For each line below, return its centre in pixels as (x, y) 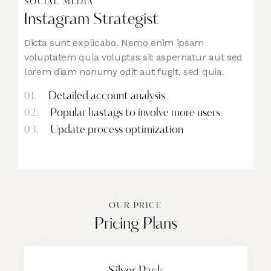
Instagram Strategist (91, 21)
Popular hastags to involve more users (134, 114)
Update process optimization (116, 131)
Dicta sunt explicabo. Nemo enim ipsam (114, 43)
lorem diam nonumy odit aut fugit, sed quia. (124, 72)
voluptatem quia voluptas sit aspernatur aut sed (133, 57)
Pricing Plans (135, 225)
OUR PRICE (135, 206)
